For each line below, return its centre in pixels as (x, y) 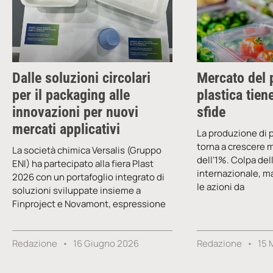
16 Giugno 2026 (105, 243)
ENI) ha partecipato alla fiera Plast (83, 163)
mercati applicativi (66, 129)
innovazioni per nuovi (75, 112)
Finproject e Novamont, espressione (89, 204)
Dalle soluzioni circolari (81, 78)
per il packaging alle (71, 95)
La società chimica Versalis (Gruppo (87, 150)
